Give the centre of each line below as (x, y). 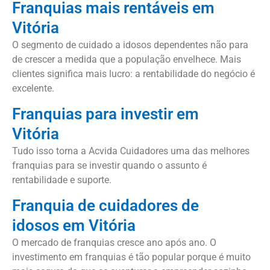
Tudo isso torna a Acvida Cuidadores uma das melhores (131, 151)
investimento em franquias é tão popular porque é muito (131, 257)
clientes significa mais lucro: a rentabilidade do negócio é (133, 74)
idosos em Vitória (74, 226)
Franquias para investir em (105, 114)
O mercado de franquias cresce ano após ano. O (114, 243)
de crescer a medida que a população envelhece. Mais (127, 59)
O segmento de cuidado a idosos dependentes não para (130, 45)
